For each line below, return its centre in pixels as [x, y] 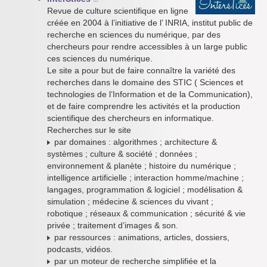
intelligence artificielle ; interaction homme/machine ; [145, 178]
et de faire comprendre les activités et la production [144, 106]
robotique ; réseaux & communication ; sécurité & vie [146, 213]
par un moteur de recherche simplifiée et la [134, 261]
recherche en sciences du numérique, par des [134, 35]
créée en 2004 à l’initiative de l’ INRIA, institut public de [150, 23]
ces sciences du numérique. [100, 58]
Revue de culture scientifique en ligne [118, 11]
